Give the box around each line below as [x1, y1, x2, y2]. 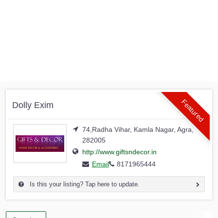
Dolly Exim [12, 100, 54, 110]
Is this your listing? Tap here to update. [28, 181, 140, 188]
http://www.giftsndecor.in [82, 148, 157, 156]
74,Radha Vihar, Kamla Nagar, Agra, [82, 126, 194, 133]
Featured [180, 97, 206, 124]
